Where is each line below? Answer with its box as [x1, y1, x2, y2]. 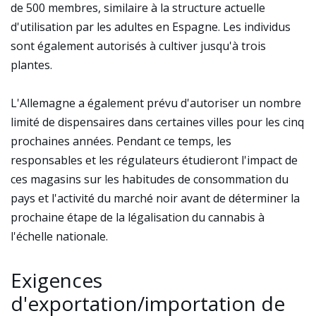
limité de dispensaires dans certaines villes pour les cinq [11, 114, 304, 130]
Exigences [11, 267, 102, 293]
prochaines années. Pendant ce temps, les [11, 133, 231, 149]
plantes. [11, 57, 52, 73]
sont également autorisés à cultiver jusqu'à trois [11, 38, 266, 54]
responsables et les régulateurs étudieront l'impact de [11, 152, 298, 168]
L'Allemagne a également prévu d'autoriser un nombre [11, 95, 301, 111]
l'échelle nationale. [11, 229, 108, 244]
